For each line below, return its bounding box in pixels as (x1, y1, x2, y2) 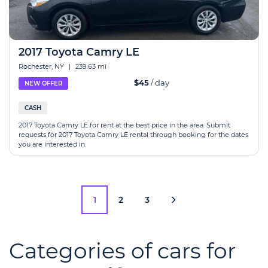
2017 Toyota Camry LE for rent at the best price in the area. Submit (19, 121, 230, 129)
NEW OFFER (25, 80, 62, 87)
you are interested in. (19, 140, 86, 148)
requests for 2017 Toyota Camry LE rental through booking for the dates (19, 130, 248, 139)
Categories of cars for (9, 237, 236, 264)
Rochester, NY (19, 62, 66, 71)
